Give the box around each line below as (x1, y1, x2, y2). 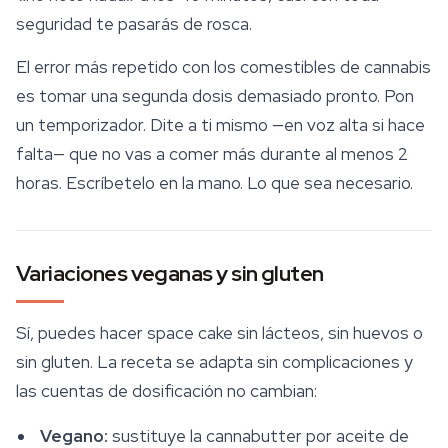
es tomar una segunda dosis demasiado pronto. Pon (16, 85, 414, 108)
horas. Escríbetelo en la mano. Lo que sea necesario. (16, 172, 413, 195)
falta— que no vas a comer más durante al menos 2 (16, 143, 408, 166)
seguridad (16, 13, 92, 36)
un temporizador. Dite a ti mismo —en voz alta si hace (16, 114, 425, 137)
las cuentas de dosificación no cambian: (16, 380, 317, 403)
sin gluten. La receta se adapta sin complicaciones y (16, 351, 413, 374)
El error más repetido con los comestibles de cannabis (16, 56, 431, 79)
